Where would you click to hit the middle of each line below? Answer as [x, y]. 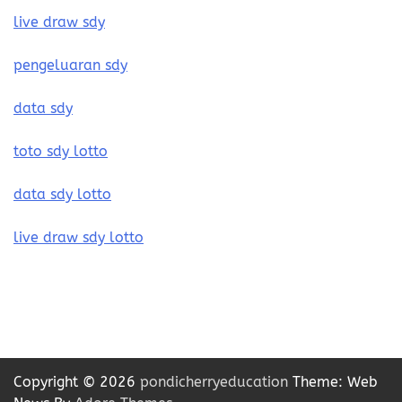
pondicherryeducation [214, 382]
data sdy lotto [62, 195]
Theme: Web [333, 382]
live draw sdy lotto [79, 238]
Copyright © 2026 [77, 382]
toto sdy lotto [61, 152]
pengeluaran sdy [70, 66]
